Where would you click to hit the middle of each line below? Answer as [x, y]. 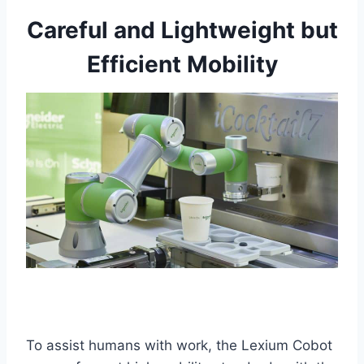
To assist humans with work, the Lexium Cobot [179, 346]
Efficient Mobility [182, 65]
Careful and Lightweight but [182, 30]
